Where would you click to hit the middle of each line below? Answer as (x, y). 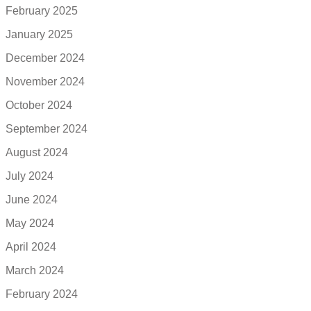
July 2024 (30, 176)
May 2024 (30, 223)
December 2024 (45, 58)
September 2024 (47, 128)
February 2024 (42, 294)
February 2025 (42, 10)
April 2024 (31, 246)
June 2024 (32, 199)
